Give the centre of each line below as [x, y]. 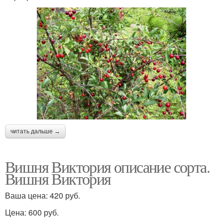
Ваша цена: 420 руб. [43, 195]
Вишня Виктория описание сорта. [107, 167]
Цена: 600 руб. [32, 212]
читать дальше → [35, 131]
